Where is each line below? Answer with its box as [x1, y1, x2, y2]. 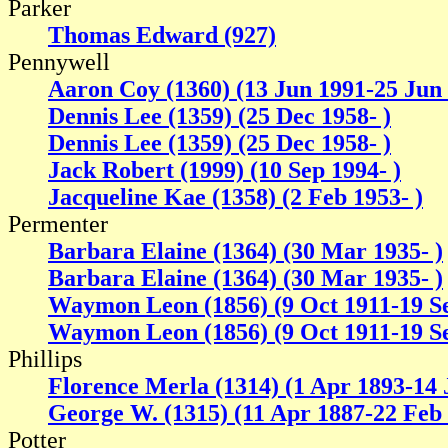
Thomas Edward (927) [48, 22, 276, 49]
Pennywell [8, 49, 110, 76]
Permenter [8, 211, 108, 238]
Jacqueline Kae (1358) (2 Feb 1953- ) [48, 184, 423, 211]
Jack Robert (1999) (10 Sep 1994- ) [48, 157, 401, 184]
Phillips [8, 346, 82, 373]
